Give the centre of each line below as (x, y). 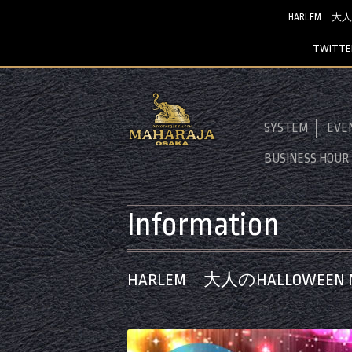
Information (203, 225)
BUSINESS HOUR (307, 159)
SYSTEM (286, 128)
